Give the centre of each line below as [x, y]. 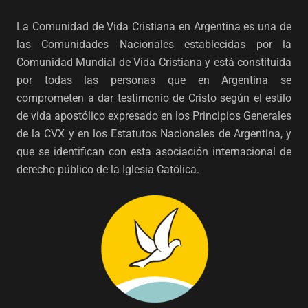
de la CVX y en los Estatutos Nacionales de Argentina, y [154, 134]
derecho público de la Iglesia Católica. [108, 169]
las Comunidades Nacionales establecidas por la [154, 44]
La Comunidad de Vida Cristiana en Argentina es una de [154, 26]
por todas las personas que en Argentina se [154, 80]
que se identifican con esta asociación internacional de [154, 152]
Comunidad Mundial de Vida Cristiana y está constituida [154, 62]
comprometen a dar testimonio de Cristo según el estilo [154, 98]
